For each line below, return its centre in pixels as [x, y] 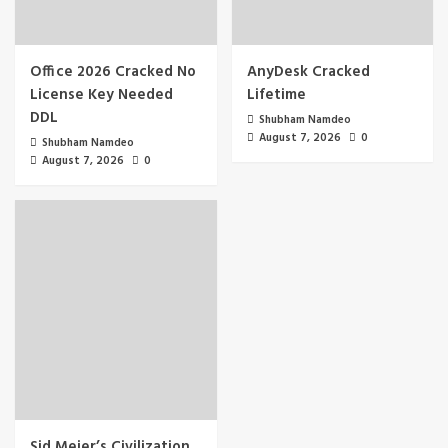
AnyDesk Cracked [308, 71]
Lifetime [276, 94]
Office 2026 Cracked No [113, 71]
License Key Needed [101, 94]
